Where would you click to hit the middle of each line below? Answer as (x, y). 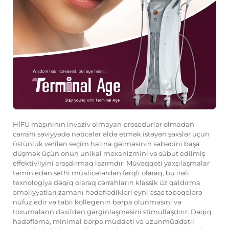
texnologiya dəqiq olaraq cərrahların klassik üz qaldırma (107, 183)
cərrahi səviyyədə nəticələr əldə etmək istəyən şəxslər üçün (111, 134)
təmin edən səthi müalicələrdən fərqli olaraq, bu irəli (101, 173)
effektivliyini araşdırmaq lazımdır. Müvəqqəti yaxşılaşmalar (111, 163)
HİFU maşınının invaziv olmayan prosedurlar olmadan (104, 124)
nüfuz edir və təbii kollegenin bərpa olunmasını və (97, 202)
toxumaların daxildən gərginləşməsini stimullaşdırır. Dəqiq (112, 212)
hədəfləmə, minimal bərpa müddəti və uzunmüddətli (104, 222)
